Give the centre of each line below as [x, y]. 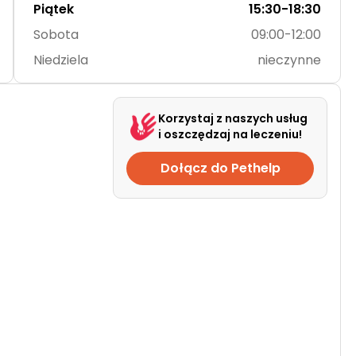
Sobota [56, 35]
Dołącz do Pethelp [220, 168]
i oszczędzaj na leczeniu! [230, 134]
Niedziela [60, 60]
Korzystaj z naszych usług [233, 118]
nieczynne [289, 60]
